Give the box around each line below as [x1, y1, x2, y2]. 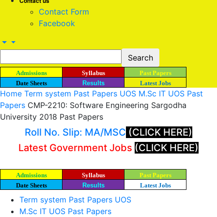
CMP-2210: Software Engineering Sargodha [28, 100, 186, 110]
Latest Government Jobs [18, 142, 135, 154]
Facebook [39, 18, 75, 28]
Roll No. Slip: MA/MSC [25, 126, 126, 138]
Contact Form [39, 7, 89, 16]
